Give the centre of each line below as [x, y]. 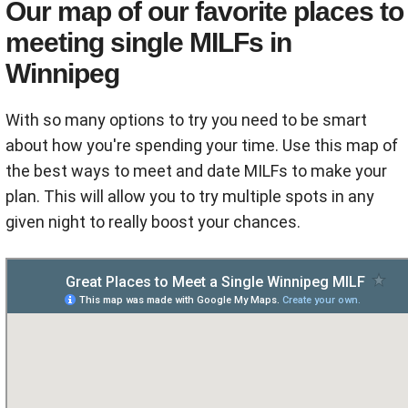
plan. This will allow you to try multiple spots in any [190, 197]
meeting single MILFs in [148, 43]
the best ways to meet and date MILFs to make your [196, 171]
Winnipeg [62, 74]
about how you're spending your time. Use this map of [202, 146]
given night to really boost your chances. [153, 222]
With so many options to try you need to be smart [186, 120]
